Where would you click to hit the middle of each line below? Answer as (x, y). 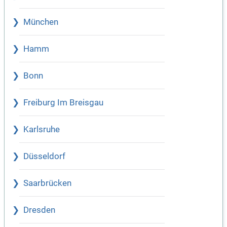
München (41, 22)
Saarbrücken (47, 183)
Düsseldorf (44, 157)
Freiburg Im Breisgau (63, 103)
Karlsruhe (42, 130)
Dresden (39, 210)
